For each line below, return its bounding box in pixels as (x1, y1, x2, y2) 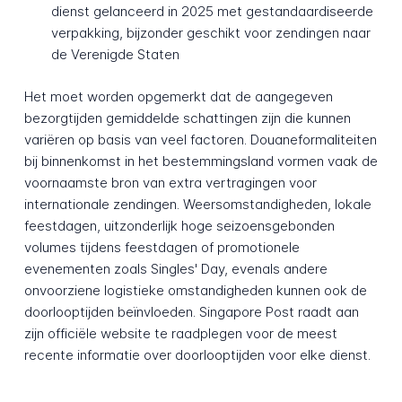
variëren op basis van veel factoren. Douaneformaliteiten (23, 130, 377, 148)
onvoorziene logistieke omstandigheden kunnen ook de (23, 281, 367, 299)
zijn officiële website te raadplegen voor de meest (23, 324, 337, 342)
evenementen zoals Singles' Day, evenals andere (23, 259, 328, 277)
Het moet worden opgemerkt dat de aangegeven (23, 87, 333, 105)
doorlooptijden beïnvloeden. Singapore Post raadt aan (23, 302, 359, 320)
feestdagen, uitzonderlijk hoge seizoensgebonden (23, 216, 335, 234)
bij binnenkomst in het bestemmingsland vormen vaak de (23, 152, 378, 170)
